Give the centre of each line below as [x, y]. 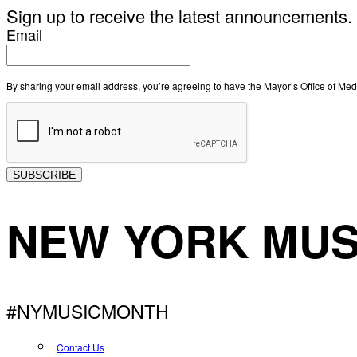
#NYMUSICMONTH [88, 311]
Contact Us [80, 347]
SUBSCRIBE [44, 175]
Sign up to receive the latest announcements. [179, 16]
